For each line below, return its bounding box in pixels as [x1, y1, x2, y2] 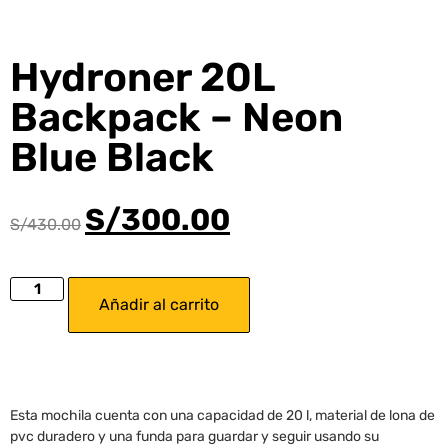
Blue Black [10, 133, 214, 181]
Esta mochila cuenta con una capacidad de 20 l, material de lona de [10, 407, 435, 425]
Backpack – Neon [10, 93, 343, 141]
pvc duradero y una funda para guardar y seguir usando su [10, 428, 379, 446]
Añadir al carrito [99, 295, 220, 315]
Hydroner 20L [10, 53, 275, 101]
